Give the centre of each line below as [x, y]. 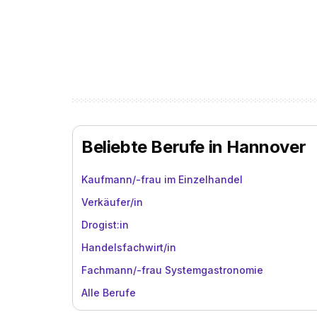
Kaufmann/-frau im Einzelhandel [162, 179]
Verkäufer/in [112, 202]
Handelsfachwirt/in [129, 247]
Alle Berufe [109, 293]
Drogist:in [105, 225]
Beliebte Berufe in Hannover [194, 147]
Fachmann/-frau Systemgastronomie [172, 270]
